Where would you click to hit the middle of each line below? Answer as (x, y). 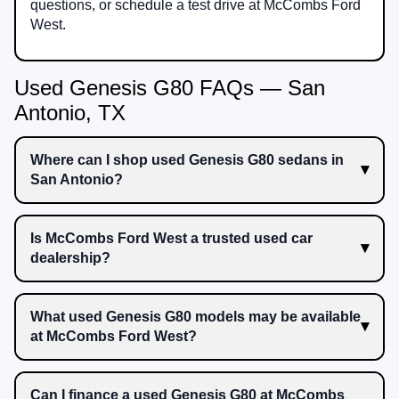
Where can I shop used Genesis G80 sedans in (187, 159)
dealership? (70, 257)
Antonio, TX (70, 112)
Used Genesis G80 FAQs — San (170, 87)
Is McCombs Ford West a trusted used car (171, 238)
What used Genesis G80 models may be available (195, 316)
